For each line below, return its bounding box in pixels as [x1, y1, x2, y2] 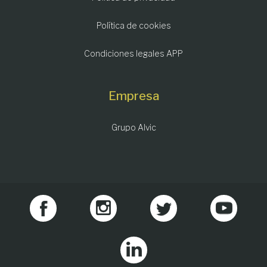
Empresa [108, 89, 159, 104]
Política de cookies [96, 20, 171, 31]
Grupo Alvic [111, 122, 156, 133]
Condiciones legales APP [84, 48, 183, 59]
